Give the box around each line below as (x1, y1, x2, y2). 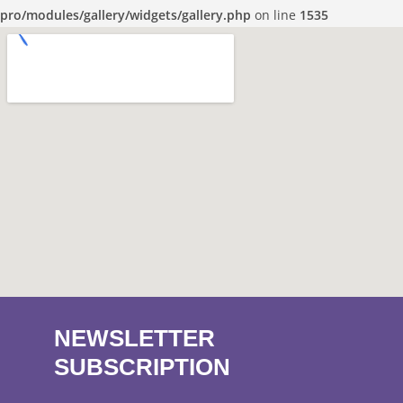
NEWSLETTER (54, 325, 215, 353)
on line (251, 6, 300, 24)
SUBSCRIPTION (54, 354, 230, 381)
